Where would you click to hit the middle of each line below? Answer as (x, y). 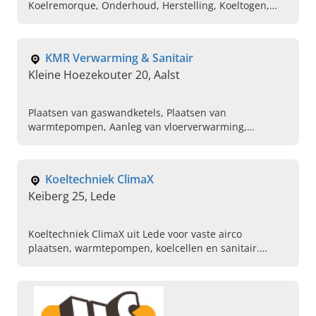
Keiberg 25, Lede (72, 196)
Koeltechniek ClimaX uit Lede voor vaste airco (135, 234)
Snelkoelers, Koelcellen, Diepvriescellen (122, 20)
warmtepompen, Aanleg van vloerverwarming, (138, 127)
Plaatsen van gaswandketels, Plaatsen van (127, 113)
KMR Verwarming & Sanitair (119, 58)
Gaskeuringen (61, 141)
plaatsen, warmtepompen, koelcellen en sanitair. (144, 248)
